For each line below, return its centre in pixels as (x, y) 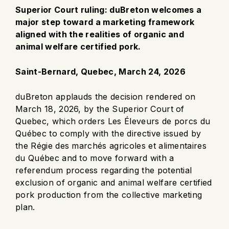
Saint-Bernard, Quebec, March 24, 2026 (100, 71)
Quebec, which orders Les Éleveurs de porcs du (113, 121)
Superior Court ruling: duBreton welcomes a (109, 9)
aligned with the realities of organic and (100, 34)
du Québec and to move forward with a (95, 158)
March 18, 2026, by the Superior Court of (100, 109)
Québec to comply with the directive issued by (108, 133)
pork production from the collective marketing (109, 194)
